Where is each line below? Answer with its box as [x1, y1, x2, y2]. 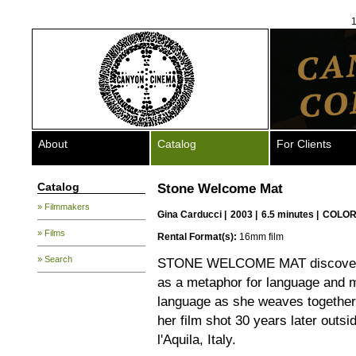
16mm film [237, 231, 284, 242]
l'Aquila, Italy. [157, 331, 236, 347]
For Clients [277, 137, 331, 150]
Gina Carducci [157, 209, 222, 220]
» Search [37, 254, 72, 264]
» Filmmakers [37, 202, 90, 211]
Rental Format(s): [157, 231, 237, 242]
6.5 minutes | [261, 209, 321, 220]
